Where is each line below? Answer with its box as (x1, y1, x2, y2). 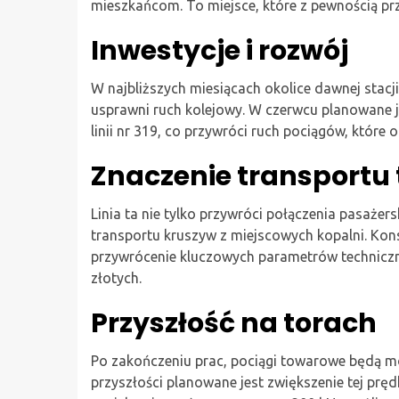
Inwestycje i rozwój (91, 31, 348, 69)
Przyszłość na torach (91, 304, 377, 342)
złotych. (91, 269, 142, 286)
